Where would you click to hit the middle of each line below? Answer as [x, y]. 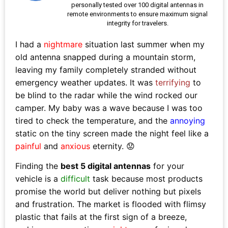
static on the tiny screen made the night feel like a [112, 133]
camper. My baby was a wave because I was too [109, 108]
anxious [75, 146]
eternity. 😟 [112, 146]
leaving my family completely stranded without [106, 70]
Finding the [38, 166]
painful [28, 146]
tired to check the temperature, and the [93, 121]
